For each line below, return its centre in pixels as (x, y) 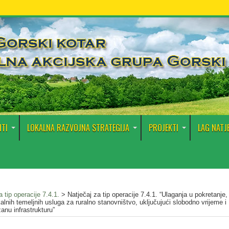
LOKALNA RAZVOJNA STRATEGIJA (78, 128)
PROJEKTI (164, 128)
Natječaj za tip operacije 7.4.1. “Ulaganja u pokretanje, (147, 194)
